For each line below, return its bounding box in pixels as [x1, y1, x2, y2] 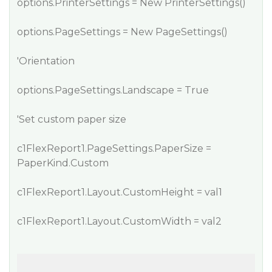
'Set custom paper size [17, 114, 126, 125]
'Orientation [17, 55, 75, 67]
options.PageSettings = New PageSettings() [17, 26, 228, 38]
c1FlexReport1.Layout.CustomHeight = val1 [17, 186, 222, 198]
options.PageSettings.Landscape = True [17, 84, 209, 96]
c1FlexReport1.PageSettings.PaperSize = [17, 143, 211, 154]
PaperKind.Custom [17, 157, 109, 169]
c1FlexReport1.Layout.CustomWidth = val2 [17, 216, 222, 227]
